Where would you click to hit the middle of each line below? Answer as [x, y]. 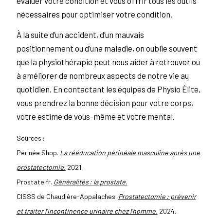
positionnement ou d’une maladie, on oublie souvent [107, 48]
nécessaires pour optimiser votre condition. [94, 14]
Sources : [30, 138]
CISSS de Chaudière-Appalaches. [67, 196]
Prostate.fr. [35, 182]
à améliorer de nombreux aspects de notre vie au [102, 76]
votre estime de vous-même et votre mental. [95, 117]
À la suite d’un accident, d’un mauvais [80, 35]
